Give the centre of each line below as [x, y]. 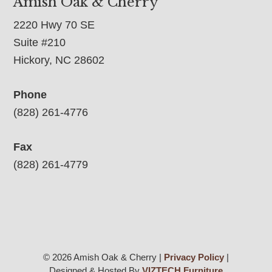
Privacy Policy [194, 257]
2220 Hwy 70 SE [54, 25]
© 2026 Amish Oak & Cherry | [103, 257]
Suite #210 [40, 43]
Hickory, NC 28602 [59, 60]
